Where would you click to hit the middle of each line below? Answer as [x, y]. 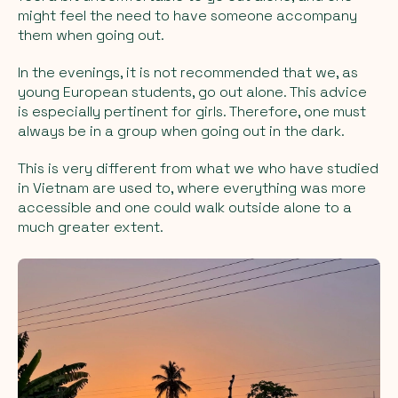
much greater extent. [91, 227]
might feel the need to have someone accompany [187, 15]
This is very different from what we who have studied [198, 168]
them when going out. [91, 35]
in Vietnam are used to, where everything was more [192, 187]
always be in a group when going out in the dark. [181, 131]
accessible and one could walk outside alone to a [185, 207]
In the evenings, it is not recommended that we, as [188, 72]
